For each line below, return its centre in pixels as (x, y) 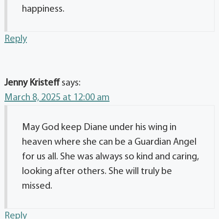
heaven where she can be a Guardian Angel (109, 142)
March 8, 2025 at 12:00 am (57, 98)
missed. (37, 186)
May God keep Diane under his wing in (99, 127)
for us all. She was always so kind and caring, (110, 157)
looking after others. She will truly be (97, 171)
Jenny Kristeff (32, 83)
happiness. (43, 9)
